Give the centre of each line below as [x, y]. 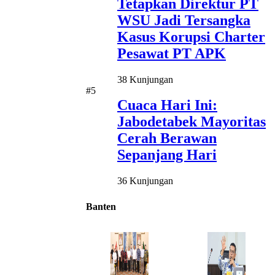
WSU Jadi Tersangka [184, 20]
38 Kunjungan [145, 79]
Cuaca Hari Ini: [167, 105]
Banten [101, 207]
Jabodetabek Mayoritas [192, 122]
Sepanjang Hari [167, 155]
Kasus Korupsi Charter [191, 37]
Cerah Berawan [167, 138]
